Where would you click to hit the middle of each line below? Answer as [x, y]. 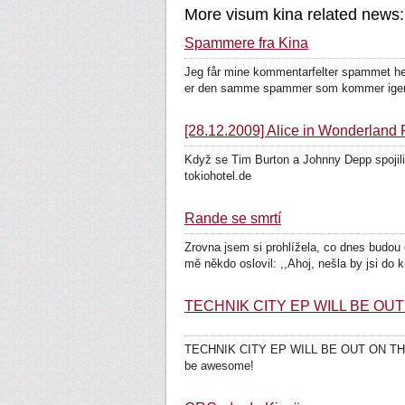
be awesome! [219, 366]
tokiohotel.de [218, 176]
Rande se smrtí [233, 218]
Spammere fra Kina [246, 43]
